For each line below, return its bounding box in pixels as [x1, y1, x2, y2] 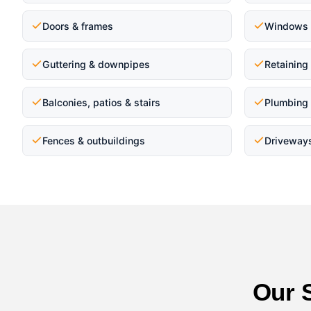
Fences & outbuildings [42, 134, 145, 146]
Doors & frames [42, 19, 113, 32]
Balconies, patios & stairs [42, 96, 160, 108]
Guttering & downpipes [42, 58, 150, 70]
